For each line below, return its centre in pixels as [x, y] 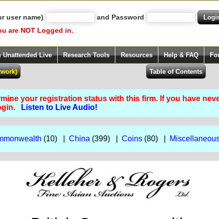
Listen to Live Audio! [59, 107]
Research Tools [86, 55]
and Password [120, 17]
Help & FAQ [181, 55]
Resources [137, 55]
